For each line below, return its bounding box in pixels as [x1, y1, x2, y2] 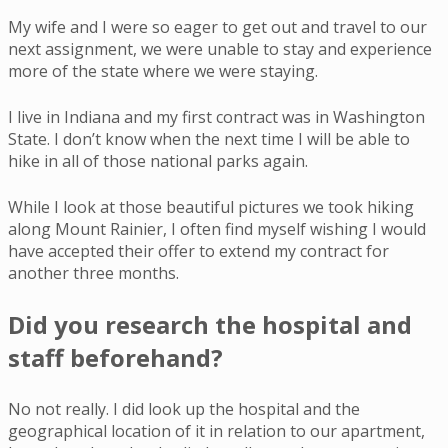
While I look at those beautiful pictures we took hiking [8, 195, 414, 218]
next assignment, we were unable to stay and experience [8, 37, 432, 60]
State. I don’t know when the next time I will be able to [8, 127, 410, 150]
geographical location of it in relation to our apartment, [8, 419, 425, 442]
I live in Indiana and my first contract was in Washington [8, 105, 425, 128]
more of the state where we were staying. [8, 59, 318, 82]
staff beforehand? [8, 340, 223, 374]
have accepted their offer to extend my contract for [8, 239, 389, 262]
